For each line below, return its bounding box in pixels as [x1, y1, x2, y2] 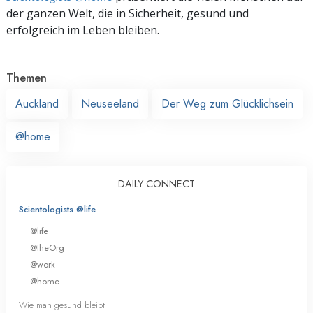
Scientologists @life [19, 202, 96, 216]
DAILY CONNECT [118, 176, 195, 191]
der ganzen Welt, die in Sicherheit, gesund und [6, 5, 249, 21]
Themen [6, 69, 47, 86]
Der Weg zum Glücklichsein [161, 95, 293, 112]
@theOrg [30, 240, 64, 254]
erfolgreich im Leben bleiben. [6, 22, 159, 38]
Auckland [15, 95, 59, 112]
